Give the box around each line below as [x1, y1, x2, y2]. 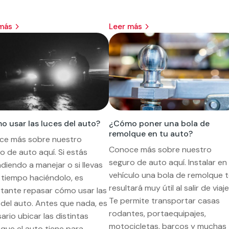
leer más [112, 21, 142, 32]
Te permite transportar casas [108, 195, 220, 206]
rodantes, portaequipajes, [108, 208, 206, 219]
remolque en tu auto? [108, 128, 193, 139]
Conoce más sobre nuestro [108, 144, 212, 155]
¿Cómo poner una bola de [108, 118, 210, 129]
